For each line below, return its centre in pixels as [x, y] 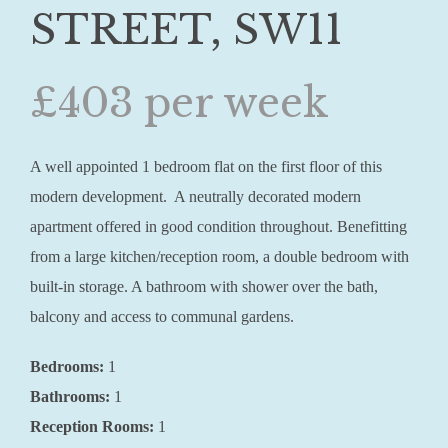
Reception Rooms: [92, 426]
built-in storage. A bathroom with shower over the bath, [204, 286]
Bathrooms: [70, 396]
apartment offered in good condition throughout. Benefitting [218, 226]
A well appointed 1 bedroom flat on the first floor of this [206, 166]
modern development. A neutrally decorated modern [195, 196]
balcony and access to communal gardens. [162, 316]
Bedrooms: [69, 366]
